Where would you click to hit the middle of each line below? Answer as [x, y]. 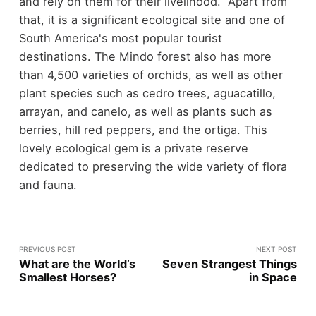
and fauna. [48, 184]
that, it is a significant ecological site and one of [152, 19]
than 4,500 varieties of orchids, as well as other [151, 74]
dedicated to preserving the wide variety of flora [153, 166]
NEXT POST [277, 249]
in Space [273, 277]
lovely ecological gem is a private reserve [133, 148]
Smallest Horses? [67, 277]
